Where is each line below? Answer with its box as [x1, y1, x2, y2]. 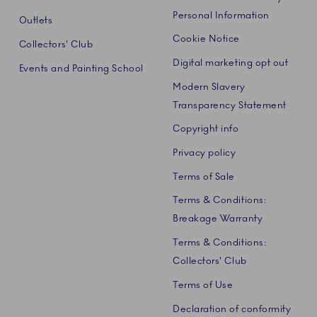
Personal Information [172, 9, 270, 21]
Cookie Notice [172, 33, 240, 45]
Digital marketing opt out [172, 57, 289, 69]
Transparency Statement [172, 99, 287, 111]
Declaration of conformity [172, 303, 292, 315]
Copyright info [172, 123, 239, 135]
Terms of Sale [172, 171, 235, 183]
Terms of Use [172, 279, 234, 291]
